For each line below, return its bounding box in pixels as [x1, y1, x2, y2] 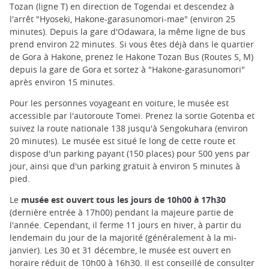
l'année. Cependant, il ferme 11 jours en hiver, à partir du [10, 219, 241, 231]
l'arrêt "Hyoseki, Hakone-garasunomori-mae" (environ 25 [10, 13, 235, 25]
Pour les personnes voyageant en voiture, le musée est [10, 97, 229, 109]
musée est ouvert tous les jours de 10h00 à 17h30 [21, 193, 226, 205]
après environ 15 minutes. [10, 76, 115, 88]
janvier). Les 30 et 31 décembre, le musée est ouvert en [10, 244, 231, 256]
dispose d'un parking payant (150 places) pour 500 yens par [10, 147, 250, 159]
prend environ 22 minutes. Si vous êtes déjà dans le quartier [10, 38, 254, 50]
